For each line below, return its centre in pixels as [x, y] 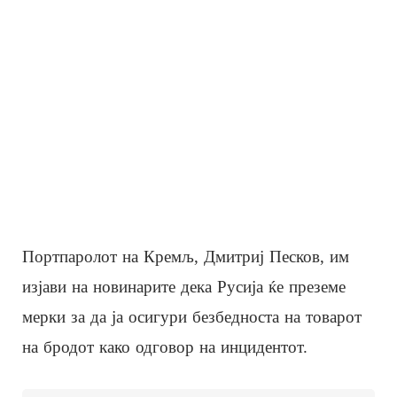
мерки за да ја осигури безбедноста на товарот [192, 316]
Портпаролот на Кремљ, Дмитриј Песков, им [186, 256]
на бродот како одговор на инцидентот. [165, 346]
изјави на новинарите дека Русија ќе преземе [184, 286]
